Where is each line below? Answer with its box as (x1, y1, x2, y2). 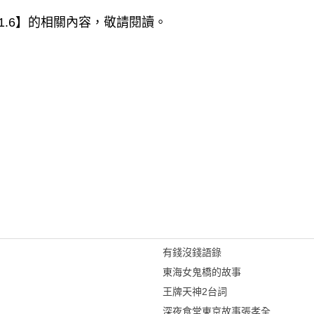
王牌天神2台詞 (162, 286, 227, 297)
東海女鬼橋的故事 (162, 266, 241, 278)
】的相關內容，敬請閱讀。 (15, 15, 167, 29)
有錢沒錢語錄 (162, 247, 221, 258)
